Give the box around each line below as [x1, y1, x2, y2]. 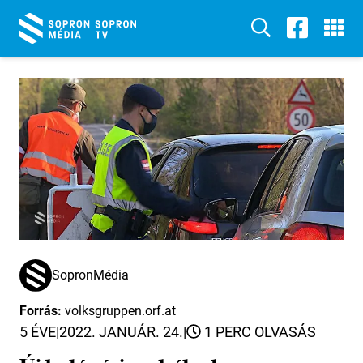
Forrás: [19, 303, 65, 318]
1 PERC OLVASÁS [201, 323, 316, 340]
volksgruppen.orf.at [65, 303, 176, 318]
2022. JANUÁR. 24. [59, 323, 183, 340]
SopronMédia [52, 267, 129, 283]
